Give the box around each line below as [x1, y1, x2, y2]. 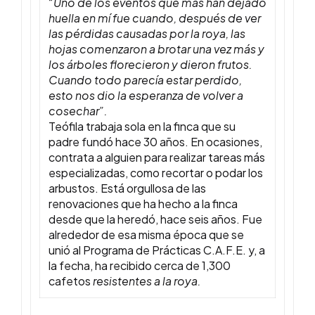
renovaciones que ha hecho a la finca [49, 196, 238, 212]
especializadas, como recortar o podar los [49, 165, 263, 181]
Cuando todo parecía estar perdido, [49, 72, 242, 88]
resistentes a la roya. [93, 274, 201, 289]
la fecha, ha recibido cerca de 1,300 [49, 258, 231, 274]
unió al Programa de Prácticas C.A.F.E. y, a [49, 243, 265, 258]
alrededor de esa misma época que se [49, 227, 244, 243]
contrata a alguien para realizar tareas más [49, 150, 265, 165]
